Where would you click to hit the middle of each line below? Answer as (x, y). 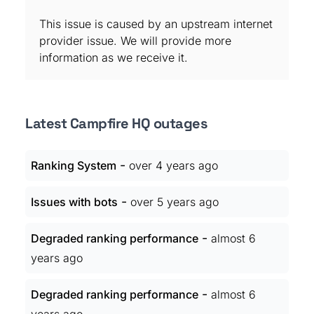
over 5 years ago (175, 202)
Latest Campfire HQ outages (116, 123)
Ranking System (74, 165)
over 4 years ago (173, 165)
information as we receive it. (114, 57)
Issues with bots (74, 202)
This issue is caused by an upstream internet (156, 24)
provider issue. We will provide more (135, 41)
